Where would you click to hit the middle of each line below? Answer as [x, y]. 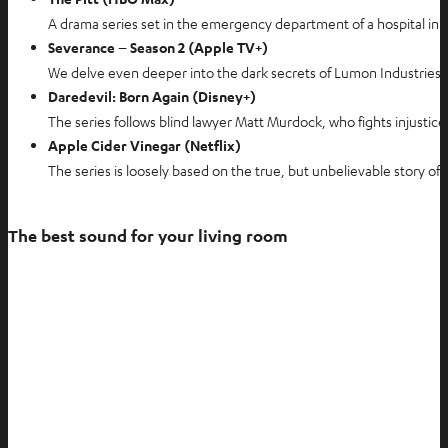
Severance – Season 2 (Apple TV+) [158, 47]
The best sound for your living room [148, 235]
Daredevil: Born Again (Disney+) [152, 96]
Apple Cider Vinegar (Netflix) [144, 145]
